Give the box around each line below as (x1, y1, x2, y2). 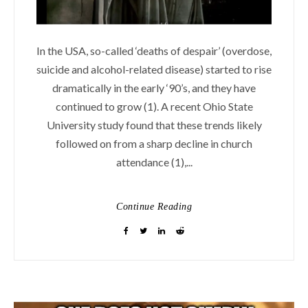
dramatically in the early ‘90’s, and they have (52, 81, 256, 95)
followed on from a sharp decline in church (56, 137, 252, 151)
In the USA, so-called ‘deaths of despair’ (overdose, (36, 44, 272, 58)
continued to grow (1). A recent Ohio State (55, 100, 253, 113)
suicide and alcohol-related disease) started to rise (36, 63, 272, 76)
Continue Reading (116, 201, 192, 212)
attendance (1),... (115, 155, 192, 169)
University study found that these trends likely (46, 118, 262, 132)
